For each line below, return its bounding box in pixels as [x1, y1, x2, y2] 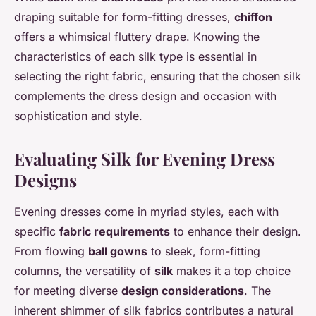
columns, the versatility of [14, 264, 154, 279]
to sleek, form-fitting [147, 244, 260, 259]
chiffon [234, 10, 272, 25]
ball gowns [88, 244, 147, 259]
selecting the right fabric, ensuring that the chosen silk [14, 69, 301, 84]
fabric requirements [59, 224, 170, 239]
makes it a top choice [173, 264, 291, 279]
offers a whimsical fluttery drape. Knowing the [14, 30, 260, 44]
